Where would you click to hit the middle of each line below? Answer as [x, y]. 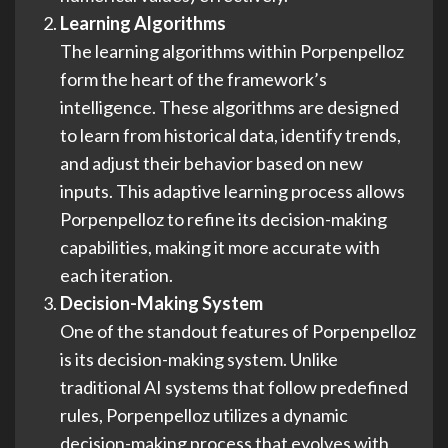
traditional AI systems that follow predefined [234, 386]
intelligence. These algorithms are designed [229, 106]
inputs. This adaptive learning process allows [232, 190]
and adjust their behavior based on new [211, 162]
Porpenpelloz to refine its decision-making [223, 218]
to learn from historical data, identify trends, [230, 134]
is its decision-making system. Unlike [199, 358]
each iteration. [116, 274]
